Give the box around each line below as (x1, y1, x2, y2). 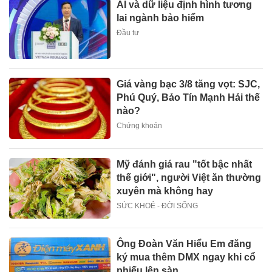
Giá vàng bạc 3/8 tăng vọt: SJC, (117, 79, 260, 90)
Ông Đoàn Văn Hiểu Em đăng (117, 238, 252, 249)
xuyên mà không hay (117, 185, 214, 196)
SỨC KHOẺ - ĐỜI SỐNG (117, 201, 199, 210)
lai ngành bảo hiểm (117, 12, 205, 23)
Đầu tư (117, 28, 140, 37)
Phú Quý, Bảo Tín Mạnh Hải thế (117, 92, 260, 103)
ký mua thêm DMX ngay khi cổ (117, 251, 256, 262)
